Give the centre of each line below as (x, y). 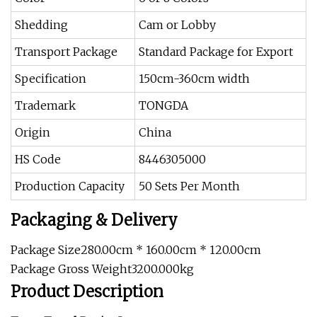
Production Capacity (70, 186)
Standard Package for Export (216, 52)
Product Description (87, 292)
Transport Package (66, 52)
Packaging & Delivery (94, 220)
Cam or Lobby (177, 25)
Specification (51, 79)
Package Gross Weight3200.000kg (102, 269)
